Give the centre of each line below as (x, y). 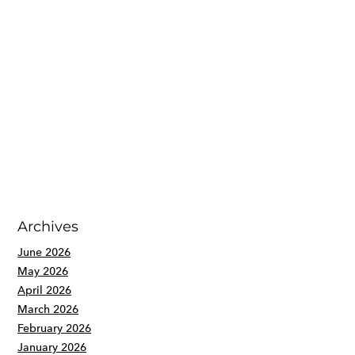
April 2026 (44, 290)
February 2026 (54, 328)
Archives (48, 227)
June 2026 (44, 252)
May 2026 (43, 271)
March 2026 (48, 309)
